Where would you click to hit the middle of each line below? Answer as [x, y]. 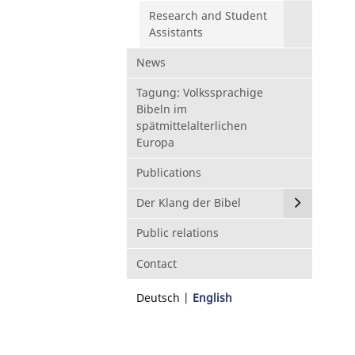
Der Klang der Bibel [189, 203]
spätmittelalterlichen [192, 125]
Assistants [176, 32]
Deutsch [158, 297]
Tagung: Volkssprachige [200, 92]
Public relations [177, 233]
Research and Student [208, 15]
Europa [155, 142]
